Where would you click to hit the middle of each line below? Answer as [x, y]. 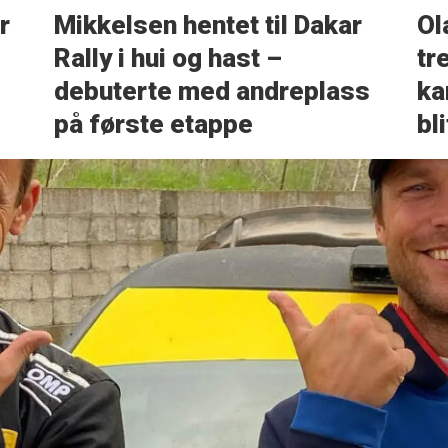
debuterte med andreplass [211, 91]
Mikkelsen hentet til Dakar [207, 25]
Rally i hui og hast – [167, 58]
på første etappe [153, 124]
